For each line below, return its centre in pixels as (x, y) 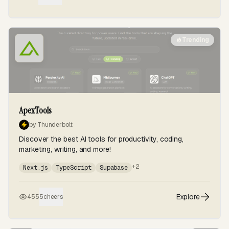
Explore (188, 197)
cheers (53, 197)
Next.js (36, 168)
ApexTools (36, 110)
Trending (195, 40)
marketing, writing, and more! (65, 149)
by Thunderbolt (51, 125)
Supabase (114, 168)
